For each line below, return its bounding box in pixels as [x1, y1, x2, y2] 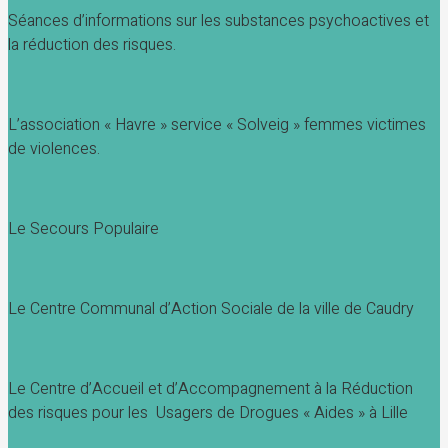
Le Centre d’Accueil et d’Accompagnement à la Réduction [8, 376, 413, 401]
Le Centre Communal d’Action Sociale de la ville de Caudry [8, 296, 414, 321]
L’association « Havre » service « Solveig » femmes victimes [8, 112, 426, 137]
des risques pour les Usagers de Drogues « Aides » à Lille [8, 400, 408, 425]
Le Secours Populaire [8, 216, 159, 241]
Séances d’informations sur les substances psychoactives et [8, 8, 429, 33]
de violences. [8, 136, 100, 161]
